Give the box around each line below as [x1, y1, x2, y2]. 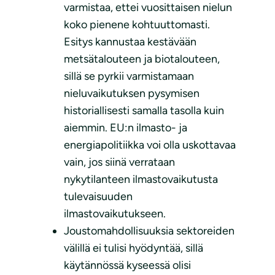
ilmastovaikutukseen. [64, 207, 166, 221]
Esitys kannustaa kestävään [64, 35, 196, 49]
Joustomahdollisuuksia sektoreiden [64, 224, 234, 238]
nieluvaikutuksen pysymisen [64, 87, 199, 101]
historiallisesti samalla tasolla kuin [64, 104, 224, 118]
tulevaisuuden [64, 190, 133, 204]
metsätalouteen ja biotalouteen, [64, 52, 220, 66]
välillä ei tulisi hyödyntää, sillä [64, 241, 203, 255]
